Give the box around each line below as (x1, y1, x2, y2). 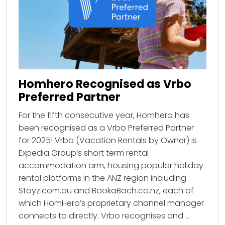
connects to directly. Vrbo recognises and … (19, 210, 190, 222)
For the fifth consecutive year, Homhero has (19, 109, 189, 122)
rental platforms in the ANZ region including (19, 172, 186, 184)
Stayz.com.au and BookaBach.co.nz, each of (19, 185, 194, 197)
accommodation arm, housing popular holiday (19, 160, 203, 172)
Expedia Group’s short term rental (19, 147, 149, 159)
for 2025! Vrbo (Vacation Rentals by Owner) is (19, 135, 197, 147)
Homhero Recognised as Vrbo (19, 76, 191, 92)
